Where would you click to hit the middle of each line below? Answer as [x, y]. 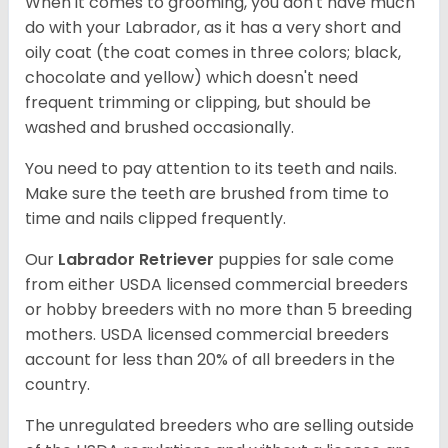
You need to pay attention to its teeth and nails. [211, 169]
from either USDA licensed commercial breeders [216, 285]
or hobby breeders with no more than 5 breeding [218, 310]
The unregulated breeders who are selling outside [219, 426]
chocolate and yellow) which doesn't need [191, 78]
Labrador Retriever [138, 260]
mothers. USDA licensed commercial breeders [207, 335]
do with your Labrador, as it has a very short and [213, 28]
